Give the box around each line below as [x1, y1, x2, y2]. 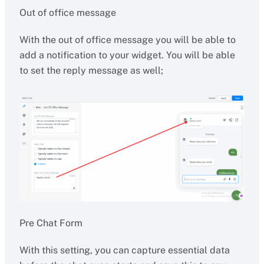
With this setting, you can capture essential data [19, 245, 230, 256]
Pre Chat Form [19, 217, 82, 229]
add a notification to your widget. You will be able [19, 49, 235, 61]
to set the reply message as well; [19, 65, 163, 77]
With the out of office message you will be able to [19, 34, 236, 46]
